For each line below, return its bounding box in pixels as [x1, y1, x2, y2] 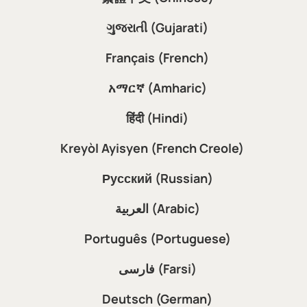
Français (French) [106, 49, 209, 66]
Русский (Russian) [101, 169, 213, 186]
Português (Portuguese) [84, 230, 231, 247]
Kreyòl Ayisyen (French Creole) [60, 139, 244, 156]
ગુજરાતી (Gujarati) [106, 19, 208, 36]
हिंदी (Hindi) [126, 109, 188, 126]
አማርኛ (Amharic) [108, 79, 207, 96]
